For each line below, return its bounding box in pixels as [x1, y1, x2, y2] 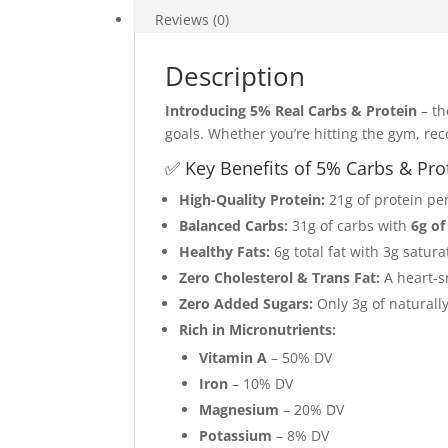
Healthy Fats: [179, 242, 271, 261]
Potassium [199, 426, 273, 445]
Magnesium [199, 400, 280, 419]
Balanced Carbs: [179, 216, 289, 235]
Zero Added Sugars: [179, 294, 314, 313]
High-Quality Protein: [179, 190, 326, 209]
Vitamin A [199, 348, 268, 367]
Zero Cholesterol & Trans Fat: [179, 268, 381, 287]
